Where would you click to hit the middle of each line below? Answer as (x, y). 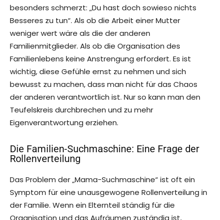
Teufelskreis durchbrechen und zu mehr (82, 110)
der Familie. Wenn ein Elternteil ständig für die (92, 205)
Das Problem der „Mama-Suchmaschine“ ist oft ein (102, 180)
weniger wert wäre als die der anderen (80, 33)
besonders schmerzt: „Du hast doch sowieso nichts (103, 8)
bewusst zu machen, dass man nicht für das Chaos (104, 84)
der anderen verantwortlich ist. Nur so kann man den (105, 97)
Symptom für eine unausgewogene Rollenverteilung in (109, 192)
